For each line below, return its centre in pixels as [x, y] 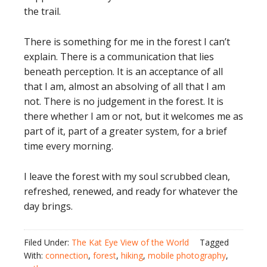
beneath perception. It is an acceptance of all [123, 72]
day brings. [48, 206]
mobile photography [187, 255]
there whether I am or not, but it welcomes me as [133, 116]
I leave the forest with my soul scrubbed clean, [127, 176]
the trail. [42, 11]
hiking [132, 255]
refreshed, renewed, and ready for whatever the [131, 191]
